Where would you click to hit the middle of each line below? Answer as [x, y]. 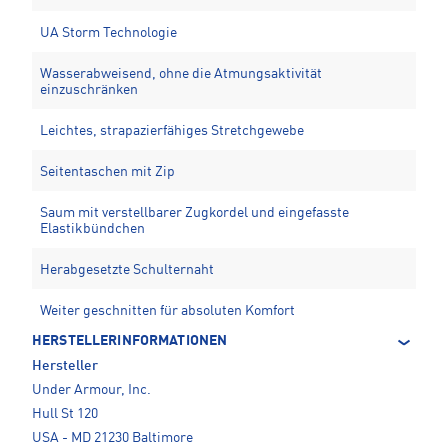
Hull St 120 [65, 414]
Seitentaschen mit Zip [107, 172]
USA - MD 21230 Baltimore [112, 438]
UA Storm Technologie [108, 33]
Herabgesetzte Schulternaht [127, 270]
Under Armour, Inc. [91, 390]
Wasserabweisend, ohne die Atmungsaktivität [181, 74]
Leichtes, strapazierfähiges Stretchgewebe [172, 131]
